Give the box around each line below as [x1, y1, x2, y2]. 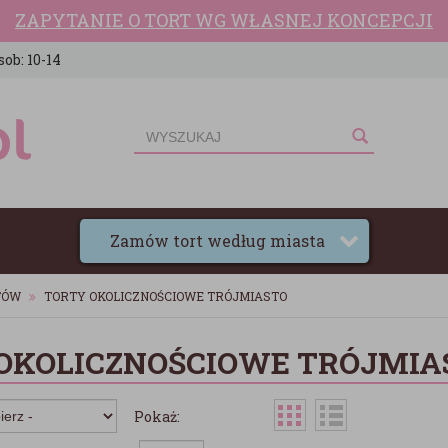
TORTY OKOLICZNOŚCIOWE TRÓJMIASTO [44, 288, 287, 304]
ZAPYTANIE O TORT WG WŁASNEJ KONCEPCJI [15, 8, 433, 32]
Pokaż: [133, 407, 180, 426]
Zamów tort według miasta [109, 230, 329, 251]
